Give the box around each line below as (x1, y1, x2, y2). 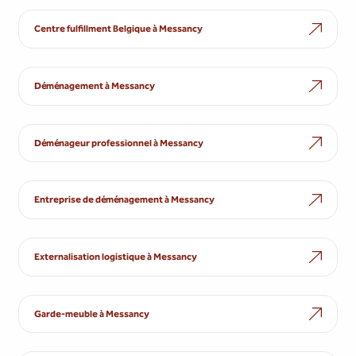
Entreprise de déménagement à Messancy (34, 194, 215, 206)
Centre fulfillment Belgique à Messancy (34, 23, 203, 35)
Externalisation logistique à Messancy (34, 250, 198, 262)
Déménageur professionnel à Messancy (34, 137, 204, 149)
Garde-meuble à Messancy (34, 308, 150, 319)
